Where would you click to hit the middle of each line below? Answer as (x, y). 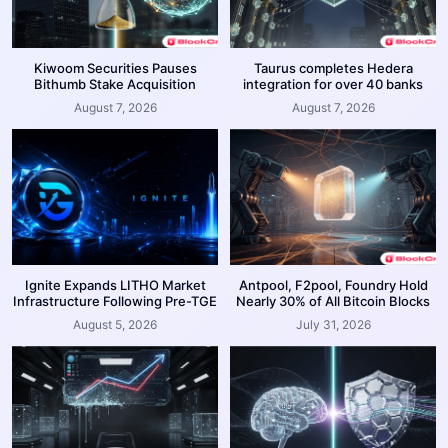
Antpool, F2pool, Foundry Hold (333, 284)
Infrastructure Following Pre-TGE (115, 300)
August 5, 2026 (115, 324)
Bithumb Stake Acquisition (115, 83)
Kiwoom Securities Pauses (115, 67)
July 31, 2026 (333, 324)
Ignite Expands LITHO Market (115, 284)
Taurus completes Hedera (333, 67)
